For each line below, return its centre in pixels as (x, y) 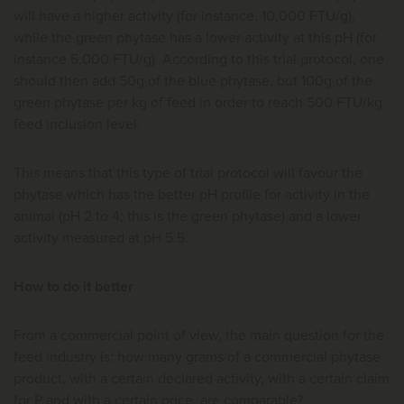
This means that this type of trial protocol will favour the (188, 174)
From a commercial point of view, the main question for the (199, 336)
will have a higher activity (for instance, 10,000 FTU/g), (184, 17)
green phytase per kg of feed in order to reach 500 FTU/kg (198, 103)
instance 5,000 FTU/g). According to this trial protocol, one (199, 60)
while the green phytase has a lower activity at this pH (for (195, 38)
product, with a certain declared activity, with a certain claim (202, 379)
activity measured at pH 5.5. (101, 239)
